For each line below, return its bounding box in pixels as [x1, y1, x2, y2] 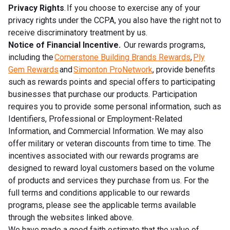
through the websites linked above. [8, 212, 133, 222]
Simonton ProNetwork [73, 64, 152, 74]
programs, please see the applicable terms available [8, 200, 196, 210]
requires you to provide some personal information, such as [8, 101, 221, 111]
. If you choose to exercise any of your [64, 3, 200, 13]
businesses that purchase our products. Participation [8, 89, 197, 99]
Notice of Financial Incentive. [8, 40, 121, 50]
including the [8, 52, 54, 62]
